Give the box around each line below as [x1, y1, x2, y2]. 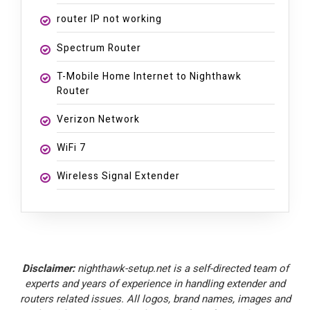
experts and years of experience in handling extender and [25, 275, 285, 291]
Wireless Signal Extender [56, 169, 180, 184]
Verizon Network [56, 112, 140, 127]
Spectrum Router [56, 40, 141, 55]
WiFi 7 [56, 140, 86, 156]
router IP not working [56, 12, 162, 27]
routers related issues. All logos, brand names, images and [19, 291, 291, 307]
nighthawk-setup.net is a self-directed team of [74, 260, 289, 276]
